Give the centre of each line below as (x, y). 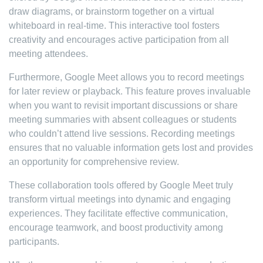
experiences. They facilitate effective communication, (118, 213)
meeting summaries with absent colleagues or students (123, 119)
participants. (34, 242)
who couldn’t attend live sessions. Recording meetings (122, 134)
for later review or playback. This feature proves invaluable (130, 91)
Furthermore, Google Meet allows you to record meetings (127, 77)
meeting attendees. (48, 54)
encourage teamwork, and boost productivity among (116, 227)
